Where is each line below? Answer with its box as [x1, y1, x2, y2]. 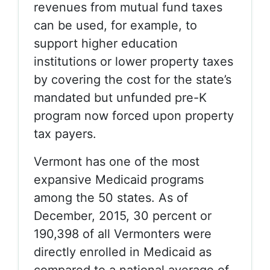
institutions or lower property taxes [34, 54, 233, 69]
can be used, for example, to [34, 18, 197, 33]
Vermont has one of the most [34, 154, 199, 169]
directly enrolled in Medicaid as [34, 245, 212, 259]
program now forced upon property [34, 108, 234, 123]
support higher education [34, 36, 178, 51]
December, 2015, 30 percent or [34, 209, 212, 223]
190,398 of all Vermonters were [34, 227, 212, 241]
